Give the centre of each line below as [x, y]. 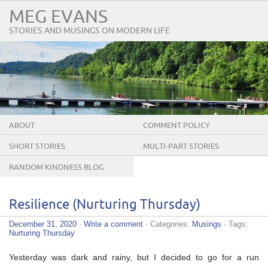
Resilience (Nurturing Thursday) [105, 205]
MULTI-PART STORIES [181, 146]
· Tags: [234, 224]
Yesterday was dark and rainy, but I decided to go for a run [134, 257]
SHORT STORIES [37, 146]
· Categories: [167, 224]
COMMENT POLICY [176, 125]
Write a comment [113, 224]
